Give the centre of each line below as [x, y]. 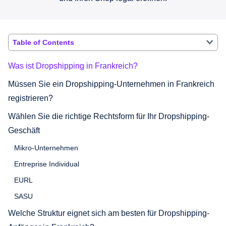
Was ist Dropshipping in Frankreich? [73, 66]
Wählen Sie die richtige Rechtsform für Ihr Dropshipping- [109, 116]
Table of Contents [43, 42]
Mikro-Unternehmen [46, 148]
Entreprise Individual [47, 164]
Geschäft [24, 130]
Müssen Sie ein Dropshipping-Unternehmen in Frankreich [111, 84]
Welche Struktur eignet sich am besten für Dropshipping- [109, 213]
